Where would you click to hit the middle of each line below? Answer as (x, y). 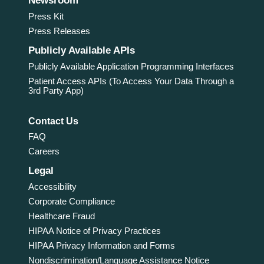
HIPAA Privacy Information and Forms (101, 246)
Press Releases (59, 31)
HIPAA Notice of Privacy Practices (94, 231)
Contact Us (53, 121)
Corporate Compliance (71, 201)
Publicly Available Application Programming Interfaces (131, 67)
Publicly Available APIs (81, 51)
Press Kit (46, 16)
